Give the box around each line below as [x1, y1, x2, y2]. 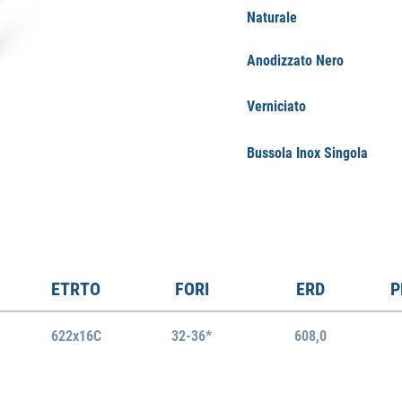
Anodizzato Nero [247, 52, 344, 69]
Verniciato [247, 98, 306, 115]
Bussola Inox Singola [247, 144, 368, 162]
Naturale [247, 9, 297, 26]
